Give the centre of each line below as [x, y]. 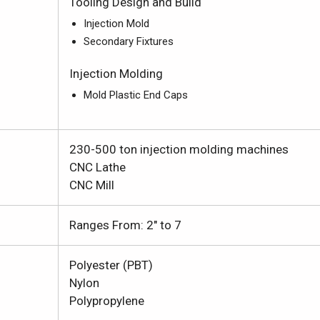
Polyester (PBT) [111, 265]
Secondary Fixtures [129, 41]
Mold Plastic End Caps [136, 95]
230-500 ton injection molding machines [179, 149]
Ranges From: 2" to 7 [125, 225]
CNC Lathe [97, 167]
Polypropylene [107, 301]
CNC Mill [92, 185]
